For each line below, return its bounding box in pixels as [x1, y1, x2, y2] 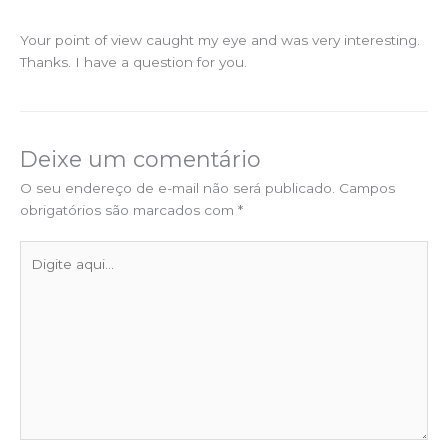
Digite [19, 243, 60, 260]
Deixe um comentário [20, 145, 261, 172]
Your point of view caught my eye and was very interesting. [20, 32, 420, 49]
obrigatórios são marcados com [20, 201, 238, 218]
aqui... [19, 265, 57, 282]
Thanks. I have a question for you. [20, 54, 247, 71]
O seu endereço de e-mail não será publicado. [20, 179, 335, 196]
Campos [339, 179, 395, 196]
